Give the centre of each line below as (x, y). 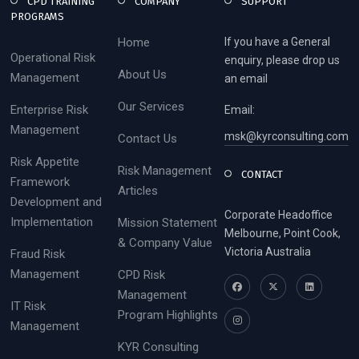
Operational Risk (53, 58)
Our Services (151, 107)
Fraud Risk (38, 254)
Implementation (52, 222)
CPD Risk (141, 275)
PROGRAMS (37, 17)
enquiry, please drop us (282, 61)
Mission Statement (167, 223)
